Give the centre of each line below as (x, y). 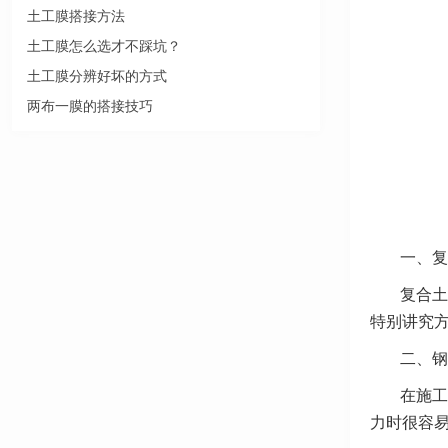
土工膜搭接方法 (76, 16)
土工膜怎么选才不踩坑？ (104, 46)
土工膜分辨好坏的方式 (97, 76)
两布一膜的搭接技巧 (90, 106)
